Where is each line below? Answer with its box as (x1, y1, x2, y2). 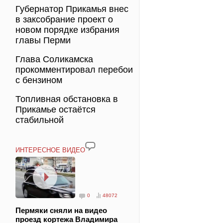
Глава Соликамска (15, 54, 93, 64)
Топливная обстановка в (15, 94, 118, 104)
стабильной (15, 115, 64, 125)
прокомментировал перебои (15, 65, 133, 75)
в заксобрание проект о (15, 14, 113, 24)
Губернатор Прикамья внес (15, 4, 128, 14)
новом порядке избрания (15, 25, 119, 35)
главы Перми (15, 35, 71, 45)
